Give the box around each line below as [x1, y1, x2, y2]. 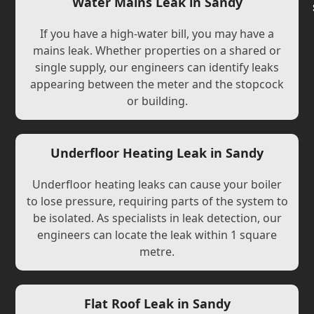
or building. [126, 93, 188, 109]
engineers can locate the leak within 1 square [37, 227, 277, 243]
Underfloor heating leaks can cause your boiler [32, 177, 282, 192]
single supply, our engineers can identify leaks [35, 60, 279, 75]
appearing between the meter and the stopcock [30, 76, 284, 92]
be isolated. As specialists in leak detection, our [32, 210, 282, 226]
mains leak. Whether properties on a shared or [33, 43, 281, 58]
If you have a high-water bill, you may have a [40, 26, 274, 41]
